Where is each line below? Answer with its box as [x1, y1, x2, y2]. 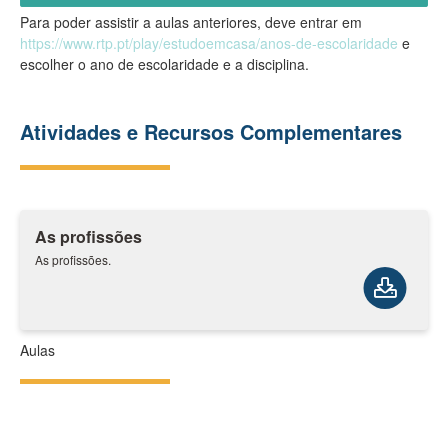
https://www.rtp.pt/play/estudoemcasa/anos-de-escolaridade [20, 33, 398, 54]
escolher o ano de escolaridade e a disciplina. [20, 54, 309, 75]
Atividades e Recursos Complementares [20, 117, 402, 147]
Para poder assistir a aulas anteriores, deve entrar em [20, 12, 362, 33]
